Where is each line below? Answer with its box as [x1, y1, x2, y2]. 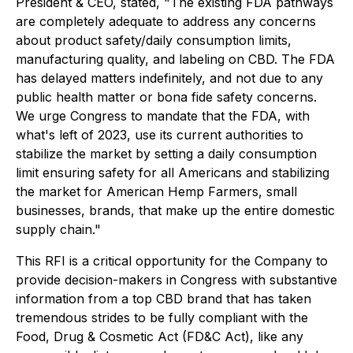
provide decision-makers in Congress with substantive [16, 272, 337, 288]
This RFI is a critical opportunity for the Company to [16, 253, 328, 269]
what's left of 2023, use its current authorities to [16, 127, 303, 143]
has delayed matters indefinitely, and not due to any [16, 70, 323, 86]
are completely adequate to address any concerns [16, 13, 316, 29]
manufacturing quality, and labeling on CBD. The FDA [16, 51, 335, 67]
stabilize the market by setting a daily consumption [16, 146, 317, 162]
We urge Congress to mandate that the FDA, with [16, 108, 310, 124]
